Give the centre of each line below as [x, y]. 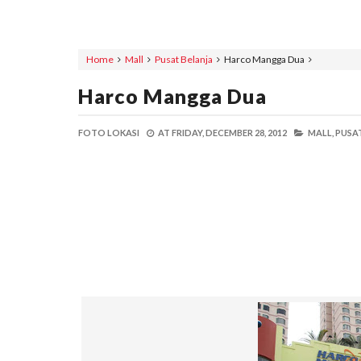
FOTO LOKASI [109, 133]
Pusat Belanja [184, 59]
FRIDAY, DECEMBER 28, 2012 [229, 133]
